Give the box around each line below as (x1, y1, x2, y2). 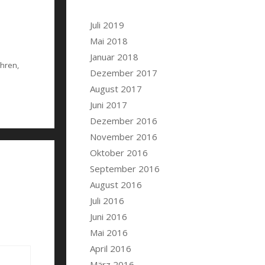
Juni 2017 (90, 99, 127, 111)
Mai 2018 (90, 35, 128, 47)
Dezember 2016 (90, 115, 157, 127)
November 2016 (90, 131, 157, 143)
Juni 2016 (90, 211, 127, 222)
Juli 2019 (90, 19, 124, 31)
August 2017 (90, 83, 142, 95)
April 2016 (90, 243, 131, 254)
